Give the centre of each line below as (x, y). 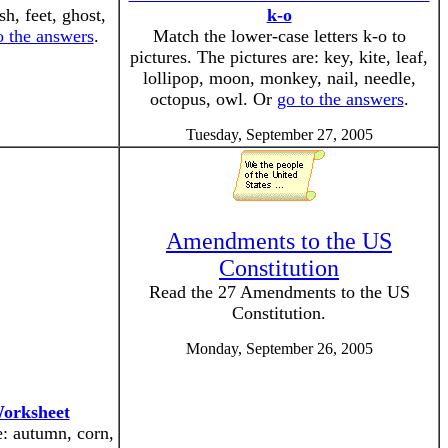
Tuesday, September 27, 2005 (279, 134)
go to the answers (340, 99)
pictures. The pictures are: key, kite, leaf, (279, 57)
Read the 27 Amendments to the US (279, 292)
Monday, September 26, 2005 (279, 348)
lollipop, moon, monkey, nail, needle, (279, 78)
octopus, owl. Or (213, 99)
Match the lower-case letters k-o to (279, 36)
